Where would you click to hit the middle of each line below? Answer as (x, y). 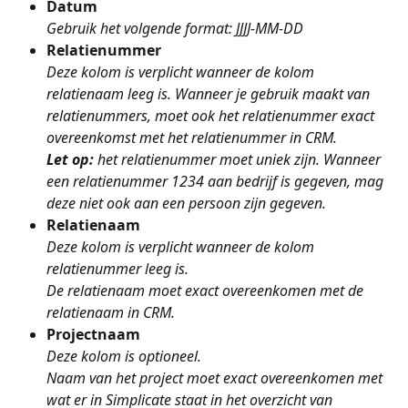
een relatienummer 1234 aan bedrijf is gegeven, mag (217, 182)
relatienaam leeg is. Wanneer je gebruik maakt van (210, 94)
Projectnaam (93, 335)
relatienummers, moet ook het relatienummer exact (212, 116)
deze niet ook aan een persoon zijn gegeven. (186, 204)
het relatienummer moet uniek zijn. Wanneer (241, 160)
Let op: (72, 160)
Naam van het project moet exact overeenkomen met (216, 378)
